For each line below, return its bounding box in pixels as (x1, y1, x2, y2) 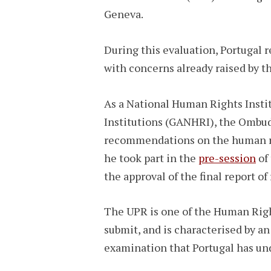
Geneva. (104, 7, 143, 22)
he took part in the (104, 150, 198, 165)
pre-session (198, 150, 256, 165)
